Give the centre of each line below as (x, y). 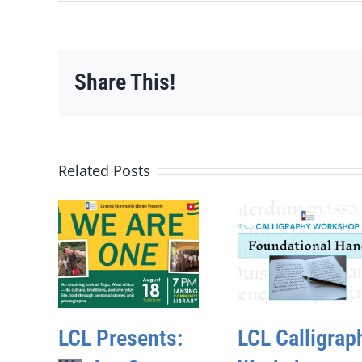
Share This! (125, 82)
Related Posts (104, 170)
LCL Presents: (120, 339)
